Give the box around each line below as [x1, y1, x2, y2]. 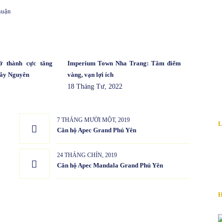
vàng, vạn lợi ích [67, 71, 113, 79]
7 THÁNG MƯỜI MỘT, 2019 [56, 116, 130, 124]
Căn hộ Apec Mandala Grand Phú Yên [56, 162, 163, 169]
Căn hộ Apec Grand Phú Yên [56, 126, 136, 134]
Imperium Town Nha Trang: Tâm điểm [67, 59, 181, 67]
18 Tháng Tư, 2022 [67, 83, 122, 91]
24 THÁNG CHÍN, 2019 [56, 152, 117, 159]
